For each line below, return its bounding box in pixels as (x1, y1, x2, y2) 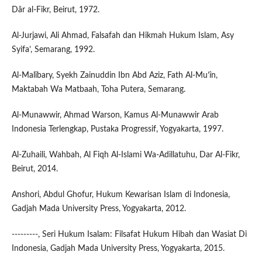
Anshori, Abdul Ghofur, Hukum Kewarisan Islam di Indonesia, (11, 191, 230, 199)
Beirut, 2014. (11, 165, 58, 174)
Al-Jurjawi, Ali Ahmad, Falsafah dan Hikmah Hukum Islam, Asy (11, 32, 234, 40)
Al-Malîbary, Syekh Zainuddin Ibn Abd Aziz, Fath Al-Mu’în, (11, 71, 218, 80)
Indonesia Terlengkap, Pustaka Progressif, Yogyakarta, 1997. (11, 125, 223, 134)
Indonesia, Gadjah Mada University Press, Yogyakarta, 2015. (11, 244, 225, 253)
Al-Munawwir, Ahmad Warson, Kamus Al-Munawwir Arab (11, 111, 219, 120)
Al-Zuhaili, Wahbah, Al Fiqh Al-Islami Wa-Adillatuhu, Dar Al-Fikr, (11, 151, 240, 160)
